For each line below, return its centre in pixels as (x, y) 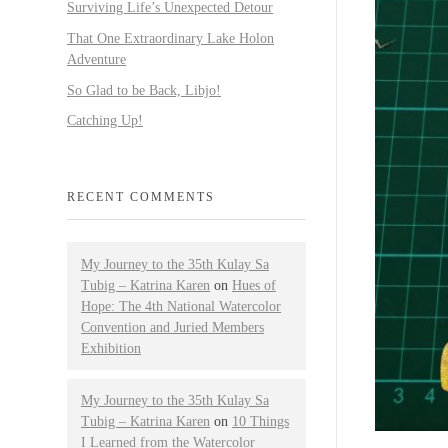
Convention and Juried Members (172, 327)
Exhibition (111, 348)
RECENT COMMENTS (141, 197)
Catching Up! (105, 121)
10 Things (260, 421)
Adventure (96, 59)
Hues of (254, 285)
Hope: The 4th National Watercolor (181, 306)
